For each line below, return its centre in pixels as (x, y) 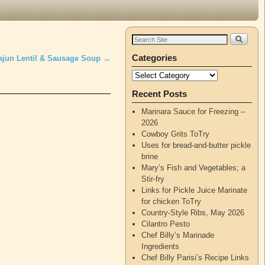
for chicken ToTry (172, 201)
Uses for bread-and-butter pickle (196, 145)
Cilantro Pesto (166, 224)
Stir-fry (153, 179)
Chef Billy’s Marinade (178, 235)
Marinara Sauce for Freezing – (193, 111)
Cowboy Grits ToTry (176, 134)
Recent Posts (160, 93)
